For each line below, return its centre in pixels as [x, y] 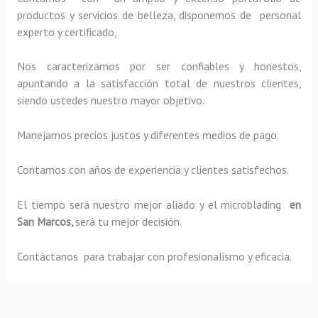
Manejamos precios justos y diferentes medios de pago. [149, 135]
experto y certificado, [67, 32]
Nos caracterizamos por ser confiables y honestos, [159, 66]
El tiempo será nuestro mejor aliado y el [119, 204]
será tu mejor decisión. [129, 221]
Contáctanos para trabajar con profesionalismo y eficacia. [154, 256]
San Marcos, [46, 221]
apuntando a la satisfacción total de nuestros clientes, [159, 83]
